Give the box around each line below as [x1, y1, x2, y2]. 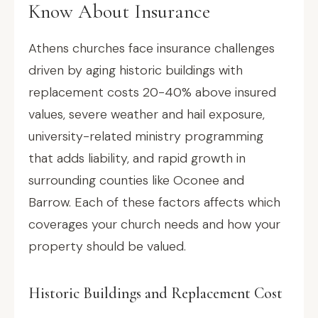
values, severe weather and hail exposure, [28, 106, 265, 123]
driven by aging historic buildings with [28, 62, 243, 79]
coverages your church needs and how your [28, 216, 280, 233]
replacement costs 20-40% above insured [28, 84, 276, 101]
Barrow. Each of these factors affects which [28, 194, 280, 211]
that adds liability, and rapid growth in [28, 150, 246, 167]
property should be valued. [28, 238, 186, 255]
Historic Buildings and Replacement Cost [28, 284, 283, 302]
